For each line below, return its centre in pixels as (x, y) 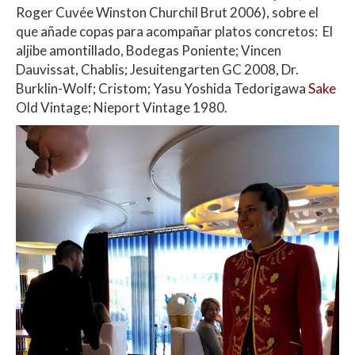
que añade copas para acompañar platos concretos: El (174, 32)
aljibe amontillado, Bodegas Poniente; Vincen (149, 51)
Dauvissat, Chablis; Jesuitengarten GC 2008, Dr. (157, 70)
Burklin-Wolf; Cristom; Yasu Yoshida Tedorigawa (162, 89)
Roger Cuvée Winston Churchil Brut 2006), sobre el (167, 13)
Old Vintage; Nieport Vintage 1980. (122, 108)
